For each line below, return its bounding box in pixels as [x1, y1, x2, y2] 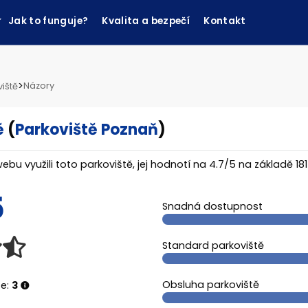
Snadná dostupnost [162, 199, 263, 213]
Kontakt [203, 14, 246, 27]
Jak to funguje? [8, 14, 89, 27]
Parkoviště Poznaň [15, 119, 158, 140]
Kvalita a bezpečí [102, 14, 190, 27]
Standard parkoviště [162, 239, 264, 252]
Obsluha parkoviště [162, 278, 259, 291]
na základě [236, 157, 296, 171]
